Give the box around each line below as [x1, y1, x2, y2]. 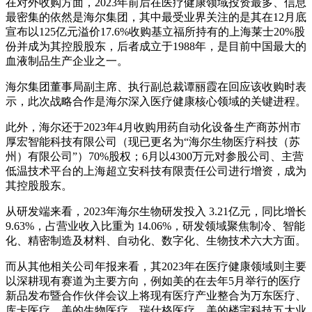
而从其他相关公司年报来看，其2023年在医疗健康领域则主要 [6, 260, 306, 273]
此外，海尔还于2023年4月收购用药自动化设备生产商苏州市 [6, 121, 301, 134]
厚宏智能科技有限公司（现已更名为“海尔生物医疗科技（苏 [6, 136, 300, 148]
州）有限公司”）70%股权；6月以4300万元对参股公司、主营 [6, 150, 304, 163]
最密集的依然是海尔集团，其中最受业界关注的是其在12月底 [6, 11, 306, 24]
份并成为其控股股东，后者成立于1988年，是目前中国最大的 [6, 40, 306, 53]
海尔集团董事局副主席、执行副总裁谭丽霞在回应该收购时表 [6, 81, 306, 93]
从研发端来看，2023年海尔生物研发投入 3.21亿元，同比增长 [6, 205, 306, 218]
